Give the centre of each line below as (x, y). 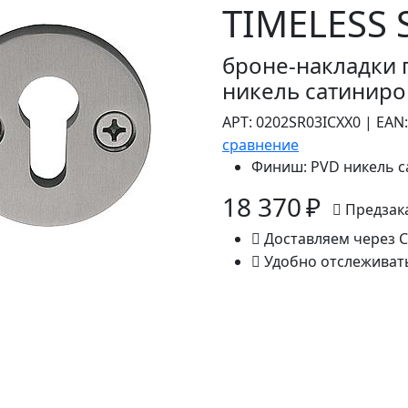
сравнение (260, 145)
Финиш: (279, 167)
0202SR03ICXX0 (308, 122)
